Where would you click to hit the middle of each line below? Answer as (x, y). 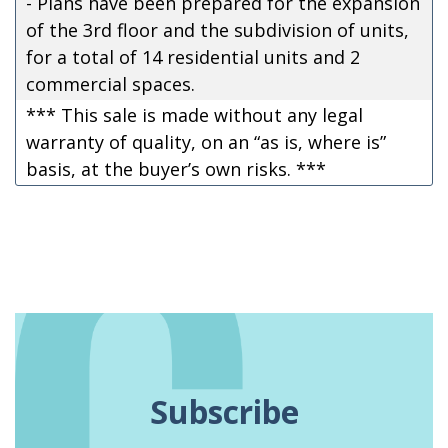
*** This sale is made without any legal (194, 114)
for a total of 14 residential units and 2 (193, 56)
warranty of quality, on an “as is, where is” (206, 141)
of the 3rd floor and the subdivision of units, (217, 29)
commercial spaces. (110, 83)
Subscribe (224, 411)
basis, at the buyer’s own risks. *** (176, 168)
